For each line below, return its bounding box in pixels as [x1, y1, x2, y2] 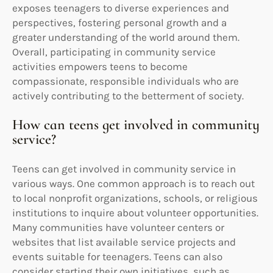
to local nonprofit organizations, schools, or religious [12, 191, 258, 204]
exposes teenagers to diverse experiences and [12, 1, 229, 14]
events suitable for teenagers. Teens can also [12, 250, 222, 263]
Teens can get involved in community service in [12, 162, 236, 175]
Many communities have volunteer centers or [12, 221, 224, 233]
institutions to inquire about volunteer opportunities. [12, 206, 258, 219]
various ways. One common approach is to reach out [12, 177, 255, 190]
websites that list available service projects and [12, 235, 236, 248]
